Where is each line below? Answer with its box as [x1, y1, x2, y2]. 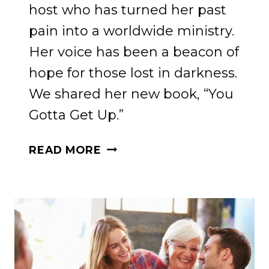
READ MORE [29, 143, 101, 156]
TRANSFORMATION [100, 139, 215, 153]
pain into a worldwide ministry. [29, 22, 234, 39]
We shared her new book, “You [29, 85, 234, 102]
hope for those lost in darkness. [29, 64, 237, 81]
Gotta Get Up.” [29, 106, 124, 123]
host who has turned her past [29, 1, 226, 18]
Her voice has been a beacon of [29, 43, 239, 60]
